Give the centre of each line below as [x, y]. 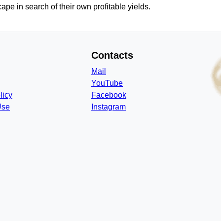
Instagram [109, 107]
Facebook [109, 95]
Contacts [112, 55]
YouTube [107, 83]
